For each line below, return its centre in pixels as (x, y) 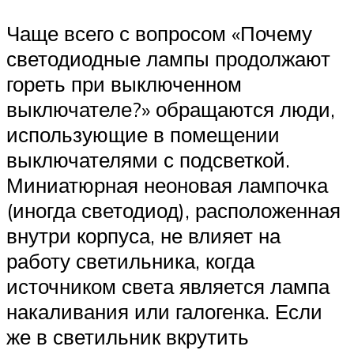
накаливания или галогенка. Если (164, 311)
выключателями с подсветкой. (148, 159)
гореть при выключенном (124, 83)
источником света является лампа (168, 286)
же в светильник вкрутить (128, 336)
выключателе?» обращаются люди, (171, 109)
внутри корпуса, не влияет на (143, 235)
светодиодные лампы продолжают (168, 58)
